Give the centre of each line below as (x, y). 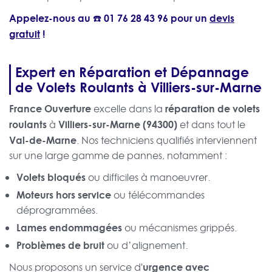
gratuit (25, 34)
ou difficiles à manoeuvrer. (148, 178)
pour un (189, 18)
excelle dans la (128, 109)
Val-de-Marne (43, 140)
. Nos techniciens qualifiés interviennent (167, 141)
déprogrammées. (57, 210)
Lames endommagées (69, 228)
